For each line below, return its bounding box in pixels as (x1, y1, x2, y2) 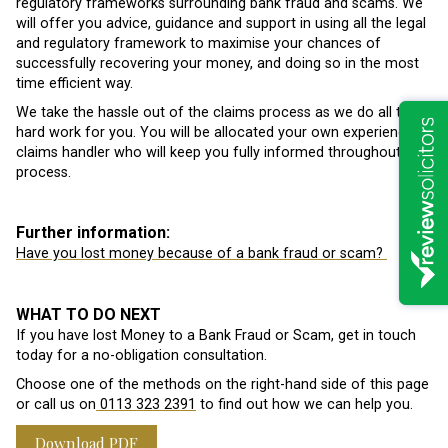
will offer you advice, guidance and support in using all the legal (16, 14, 426, 32)
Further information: (16, 223, 170, 243)
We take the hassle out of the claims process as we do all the (16, 104, 417, 122)
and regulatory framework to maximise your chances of (16, 34, 381, 52)
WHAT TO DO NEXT (16, 304, 161, 324)
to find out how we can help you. (196, 396, 413, 414)
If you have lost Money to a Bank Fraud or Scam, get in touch (16, 326, 416, 344)
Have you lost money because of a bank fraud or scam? (16, 245, 387, 263)
